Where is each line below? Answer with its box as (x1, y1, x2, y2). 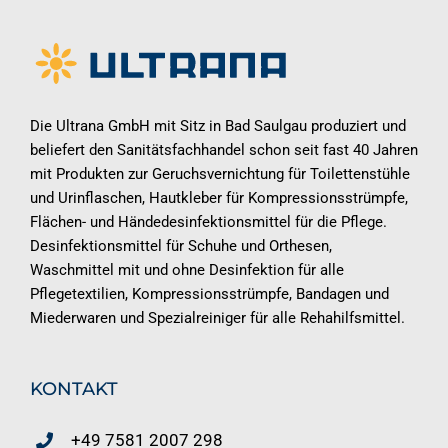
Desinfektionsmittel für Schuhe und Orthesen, (30, 237, 332, 256)
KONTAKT (30, 378, 118, 401)
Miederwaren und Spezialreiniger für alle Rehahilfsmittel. (30, 309, 405, 328)
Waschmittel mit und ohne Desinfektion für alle (30, 261, 344, 280)
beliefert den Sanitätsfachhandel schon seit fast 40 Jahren (30, 141, 418, 160)
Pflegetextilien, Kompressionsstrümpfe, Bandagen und (30, 285, 389, 304)
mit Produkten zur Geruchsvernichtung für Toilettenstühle (30, 165, 410, 184)
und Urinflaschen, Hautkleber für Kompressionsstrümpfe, (30, 189, 408, 208)
